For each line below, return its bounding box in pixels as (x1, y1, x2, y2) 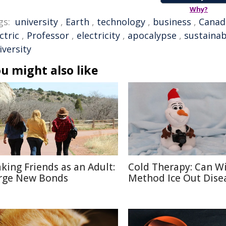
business (153, 16, 191, 28)
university (15, 16, 58, 28)
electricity (77, 29, 120, 41)
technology (97, 16, 145, 28)
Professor (27, 29, 69, 41)
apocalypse (128, 29, 177, 41)
